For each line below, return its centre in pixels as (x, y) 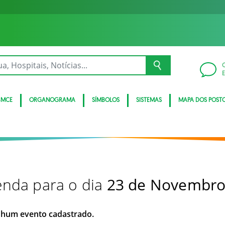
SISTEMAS (149, 100)
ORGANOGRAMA (52, 100)
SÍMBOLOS (106, 100)
